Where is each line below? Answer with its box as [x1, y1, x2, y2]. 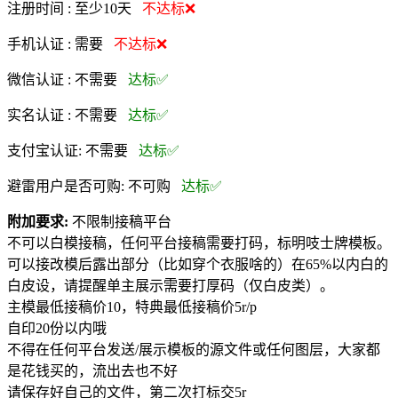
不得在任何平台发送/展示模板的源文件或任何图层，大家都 [7, 341, 380, 357]
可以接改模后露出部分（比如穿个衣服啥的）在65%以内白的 [7, 256, 388, 272]
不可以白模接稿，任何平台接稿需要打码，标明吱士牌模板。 [7, 235, 391, 251]
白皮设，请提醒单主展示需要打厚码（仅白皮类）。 [7, 277, 334, 293]
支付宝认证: [7, 142, 85, 158]
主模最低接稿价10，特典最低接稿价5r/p [7, 298, 257, 314]
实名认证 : [7, 107, 71, 123]
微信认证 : [7, 71, 75, 87]
